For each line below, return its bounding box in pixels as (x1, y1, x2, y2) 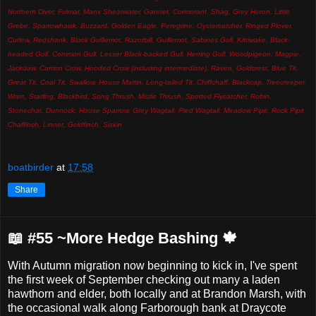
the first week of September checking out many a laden (8, 274, 280, 286)
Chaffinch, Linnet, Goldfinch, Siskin (8, 120, 122, 128)
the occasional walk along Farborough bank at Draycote (8, 302, 286, 315)
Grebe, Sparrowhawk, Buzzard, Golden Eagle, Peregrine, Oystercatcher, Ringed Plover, (8, 21, 293, 30)
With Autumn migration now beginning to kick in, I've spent (8, 260, 297, 272)
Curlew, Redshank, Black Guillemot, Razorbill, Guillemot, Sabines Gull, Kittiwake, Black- (8, 35, 290, 44)
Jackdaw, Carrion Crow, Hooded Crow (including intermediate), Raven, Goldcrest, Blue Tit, (8, 63, 298, 72)
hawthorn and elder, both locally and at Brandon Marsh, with (8, 288, 306, 300)
